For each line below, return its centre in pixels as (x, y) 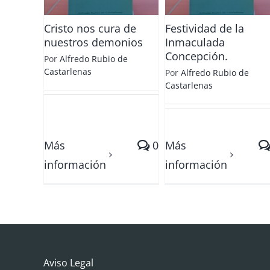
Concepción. (196, 56)
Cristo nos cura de (90, 28)
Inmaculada (195, 42)
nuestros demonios (93, 42)
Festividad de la (205, 28)
